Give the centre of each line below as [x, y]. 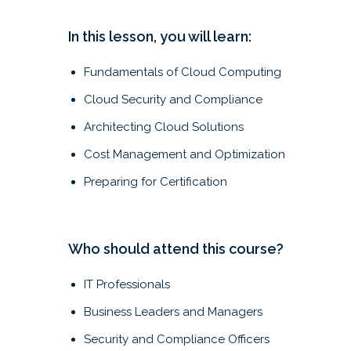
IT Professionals [127, 284]
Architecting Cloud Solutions [164, 127]
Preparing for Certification [156, 182]
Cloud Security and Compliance [173, 100]
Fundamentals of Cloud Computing [183, 72]
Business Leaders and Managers [173, 312]
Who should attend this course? [176, 249]
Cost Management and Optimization [185, 154]
